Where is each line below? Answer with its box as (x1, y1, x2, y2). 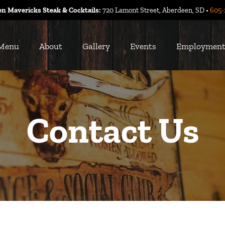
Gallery (82, 41, 110, 52)
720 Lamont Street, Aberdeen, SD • (100, 6, 210, 15)
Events (130, 41, 156, 52)
